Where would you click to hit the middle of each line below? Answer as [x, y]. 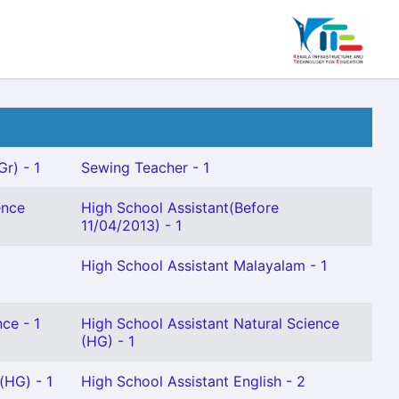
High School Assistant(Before [180, 208]
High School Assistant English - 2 [193, 381]
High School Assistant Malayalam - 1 [204, 265]
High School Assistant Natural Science [210, 323]
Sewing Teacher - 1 [145, 167]
